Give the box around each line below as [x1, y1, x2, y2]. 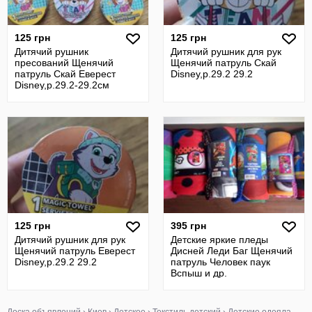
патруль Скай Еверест [15, 68, 116, 79]
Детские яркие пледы [171, 234, 268, 245]
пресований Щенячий [15, 57, 114, 68]
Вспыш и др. [171, 267, 227, 279]
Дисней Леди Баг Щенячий [171, 245, 292, 256]
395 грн [171, 220, 206, 231]
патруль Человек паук [171, 256, 270, 267]
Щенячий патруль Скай [171, 57, 276, 68]
